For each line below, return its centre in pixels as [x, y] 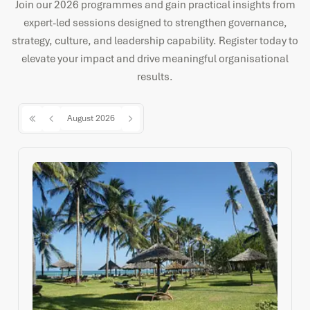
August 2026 [91, 118]
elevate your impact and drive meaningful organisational [155, 59]
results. [155, 77]
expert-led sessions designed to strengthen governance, [155, 23]
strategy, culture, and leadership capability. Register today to [155, 41]
